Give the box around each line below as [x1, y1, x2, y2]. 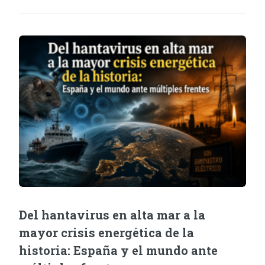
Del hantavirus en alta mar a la [19, 206, 205, 222]
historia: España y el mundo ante [19, 242, 218, 258]
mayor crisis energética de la [19, 224, 194, 240]
